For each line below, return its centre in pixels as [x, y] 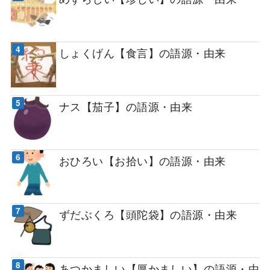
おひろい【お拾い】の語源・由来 [142, 160]
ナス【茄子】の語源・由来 [126, 106]
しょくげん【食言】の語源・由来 [148, 52]
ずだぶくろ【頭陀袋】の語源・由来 [148, 214]
